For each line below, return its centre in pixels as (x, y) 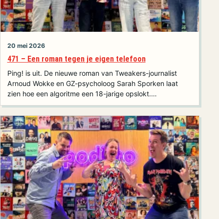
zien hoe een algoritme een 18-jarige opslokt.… (82, 93)
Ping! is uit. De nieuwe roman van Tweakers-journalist (92, 73)
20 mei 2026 (26, 45)
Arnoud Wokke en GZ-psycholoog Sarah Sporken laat (92, 83)
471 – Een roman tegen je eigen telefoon (76, 59)
